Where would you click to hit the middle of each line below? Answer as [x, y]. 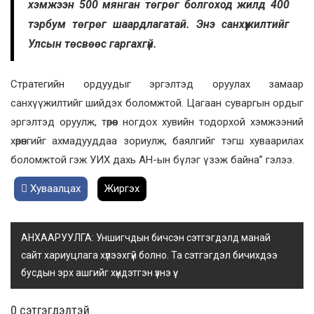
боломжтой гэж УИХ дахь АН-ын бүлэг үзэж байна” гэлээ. [152, 160]
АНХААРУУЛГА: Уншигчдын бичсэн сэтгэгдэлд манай [146, 238]
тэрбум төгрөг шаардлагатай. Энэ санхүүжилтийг [159, 25]
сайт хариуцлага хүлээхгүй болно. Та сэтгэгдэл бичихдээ [149, 255]
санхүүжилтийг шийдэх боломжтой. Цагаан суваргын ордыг [157, 103]
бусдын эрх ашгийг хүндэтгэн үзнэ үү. [98, 273]
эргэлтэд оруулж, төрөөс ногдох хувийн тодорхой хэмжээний [157, 122]
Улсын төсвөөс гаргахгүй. [93, 44]
